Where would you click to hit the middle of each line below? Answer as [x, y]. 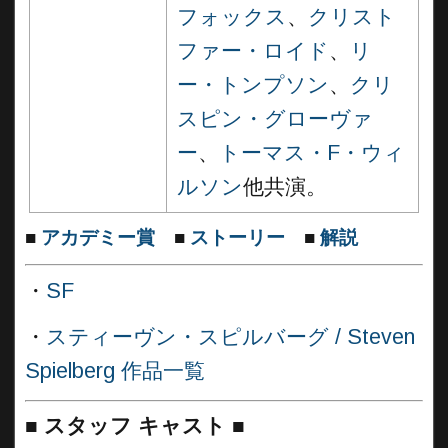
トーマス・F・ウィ [312, 153]
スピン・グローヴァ [275, 119]
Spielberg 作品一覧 [115, 370]
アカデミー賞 [98, 237]
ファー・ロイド [253, 51]
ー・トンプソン [253, 85]
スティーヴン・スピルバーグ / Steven [230, 336]
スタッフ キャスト [135, 426]
